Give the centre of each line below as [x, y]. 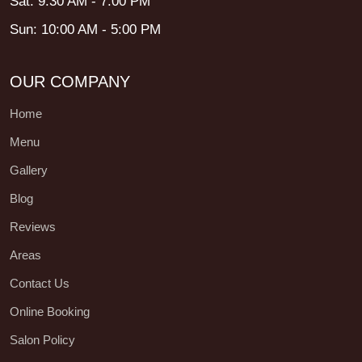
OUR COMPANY [70, 82]
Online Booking [50, 312]
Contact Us [40, 284]
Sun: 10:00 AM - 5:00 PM [85, 30]
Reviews [33, 227]
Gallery [29, 170]
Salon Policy [42, 340]
